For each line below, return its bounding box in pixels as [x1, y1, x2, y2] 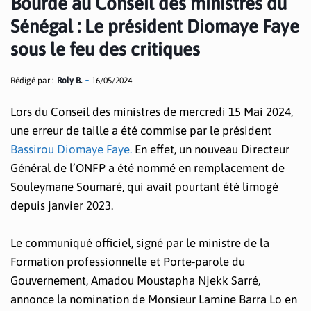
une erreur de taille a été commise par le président [10, 124, 271, 137]
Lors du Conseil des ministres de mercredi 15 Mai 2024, [10, 105, 293, 119]
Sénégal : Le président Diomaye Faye [10, 16, 299, 37]
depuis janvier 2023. [10, 199, 113, 212]
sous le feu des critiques [10, 39, 200, 60]
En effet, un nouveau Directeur [132, 142, 289, 156]
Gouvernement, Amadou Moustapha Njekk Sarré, [10, 274, 260, 288]
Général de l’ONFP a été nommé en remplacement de [10, 161, 285, 175]
